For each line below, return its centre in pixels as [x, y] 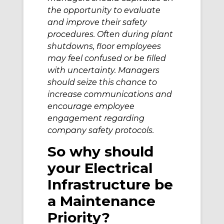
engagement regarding [96, 118]
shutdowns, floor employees [104, 46]
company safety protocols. [101, 130]
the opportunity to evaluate [104, 10]
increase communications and [110, 94]
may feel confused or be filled [107, 58]
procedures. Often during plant [110, 34]
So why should [100, 152]
